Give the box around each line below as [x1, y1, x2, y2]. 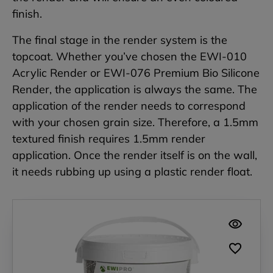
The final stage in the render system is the [12, 33, 227, 48]
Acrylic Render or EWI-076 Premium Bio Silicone [12, 66, 260, 80]
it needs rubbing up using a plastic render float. [12, 165, 252, 179]
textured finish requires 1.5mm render [12, 132, 205, 146]
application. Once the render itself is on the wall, [12, 148, 257, 163]
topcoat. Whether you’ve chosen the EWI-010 [12, 49, 247, 64]
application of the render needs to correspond [12, 99, 246, 113]
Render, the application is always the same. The [12, 82, 257, 97]
